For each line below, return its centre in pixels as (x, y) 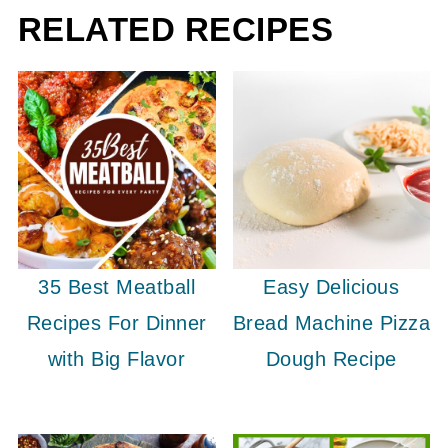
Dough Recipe (331, 358)
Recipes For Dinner (116, 322)
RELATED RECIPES (175, 30)
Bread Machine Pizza (331, 322)
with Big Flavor (116, 358)
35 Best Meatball (117, 286)
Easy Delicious (331, 286)
